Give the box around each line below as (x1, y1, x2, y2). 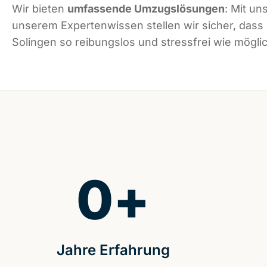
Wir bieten (12, 2, 67, 15)
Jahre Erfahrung (56, 241, 170, 259)
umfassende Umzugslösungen (67, 2, 225, 15)
